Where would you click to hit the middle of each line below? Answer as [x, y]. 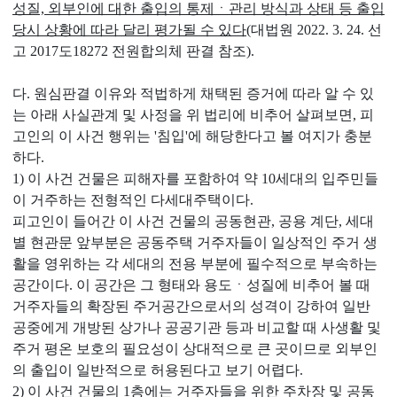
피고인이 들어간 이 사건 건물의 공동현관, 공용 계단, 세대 [193, 221]
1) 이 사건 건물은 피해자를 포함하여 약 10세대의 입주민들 [195, 179]
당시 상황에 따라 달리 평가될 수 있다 [129, 30]
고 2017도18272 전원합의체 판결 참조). [133, 51]
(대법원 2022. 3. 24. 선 [314, 30]
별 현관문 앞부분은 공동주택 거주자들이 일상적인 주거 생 [195, 242]
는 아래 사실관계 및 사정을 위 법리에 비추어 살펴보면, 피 [193, 115]
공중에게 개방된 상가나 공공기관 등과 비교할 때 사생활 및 [197, 327]
